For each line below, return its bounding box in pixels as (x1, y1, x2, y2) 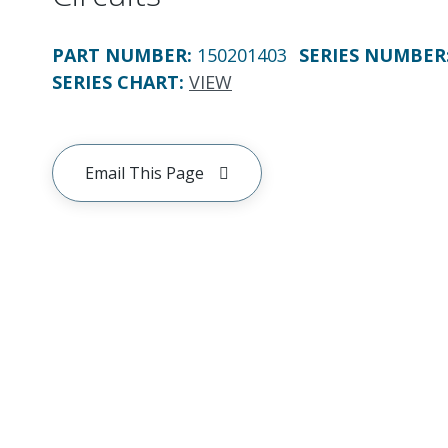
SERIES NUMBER (299, 43, 446, 67)
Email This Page (85, 162, 204, 184)
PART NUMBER (52, 43, 187, 67)
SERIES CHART (52, 70, 179, 94)
